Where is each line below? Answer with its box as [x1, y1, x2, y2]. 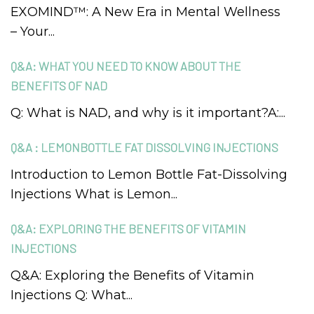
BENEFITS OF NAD [11, 78, 107, 93]
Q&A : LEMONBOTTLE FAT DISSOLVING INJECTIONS [11, 140, 278, 154]
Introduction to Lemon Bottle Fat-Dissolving [11, 167, 287, 182]
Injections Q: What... [11, 287, 132, 303]
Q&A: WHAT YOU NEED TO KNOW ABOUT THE [11, 59, 241, 73]
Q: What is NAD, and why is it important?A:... [11, 105, 285, 121]
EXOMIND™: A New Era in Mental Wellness [11, 4, 280, 20]
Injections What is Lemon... [11, 186, 177, 202]
